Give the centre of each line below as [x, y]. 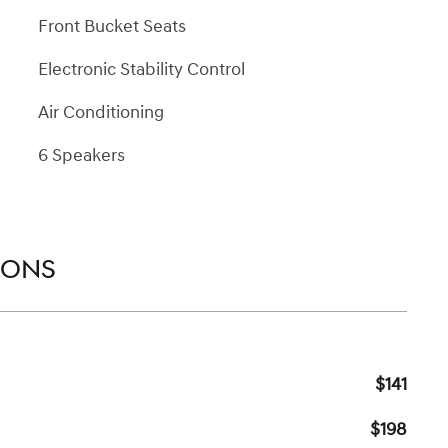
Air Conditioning [101, 112]
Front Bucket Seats [112, 26]
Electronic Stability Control [141, 69]
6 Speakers [81, 155]
